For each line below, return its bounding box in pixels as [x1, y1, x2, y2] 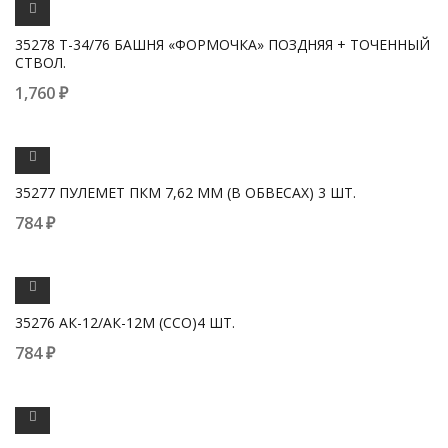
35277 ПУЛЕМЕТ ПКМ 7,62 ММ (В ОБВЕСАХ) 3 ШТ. [15, 183, 356, 202]
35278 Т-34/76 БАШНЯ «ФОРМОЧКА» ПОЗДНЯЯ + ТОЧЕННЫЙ [15, 35, 430, 54]
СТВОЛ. [15, 53, 66, 72]
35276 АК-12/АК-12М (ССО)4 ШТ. [15, 313, 235, 332]
